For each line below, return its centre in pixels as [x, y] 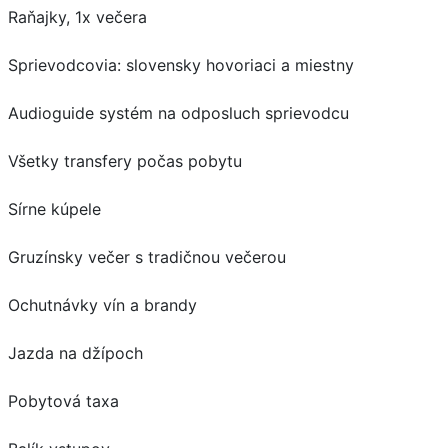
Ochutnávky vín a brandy [102, 304]
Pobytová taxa [63, 400]
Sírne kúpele [54, 208]
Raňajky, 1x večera [77, 16]
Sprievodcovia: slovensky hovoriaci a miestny [181, 64]
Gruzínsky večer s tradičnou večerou [147, 256]
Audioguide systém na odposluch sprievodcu [178, 112]
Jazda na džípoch [75, 352]
